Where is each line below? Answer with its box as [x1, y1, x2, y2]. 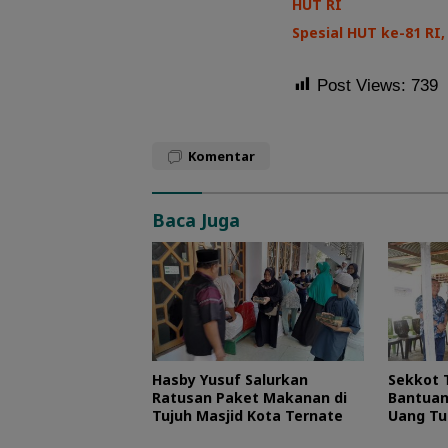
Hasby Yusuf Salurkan [152, 370, 308, 390]
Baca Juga [152, 207, 240, 232]
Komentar [188, 146, 255, 165]
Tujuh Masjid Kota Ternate [152, 406, 343, 426]
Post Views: [317, 75, 406, 95]
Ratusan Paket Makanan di [152, 388, 347, 408]
